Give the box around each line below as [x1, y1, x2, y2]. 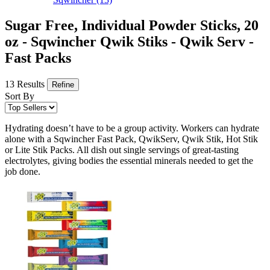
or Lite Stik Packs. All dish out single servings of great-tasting [5, 145, 239, 155]
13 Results [5, 79, 47, 90]
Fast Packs [5, 50, 71, 66]
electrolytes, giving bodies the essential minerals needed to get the [5, 155, 253, 166]
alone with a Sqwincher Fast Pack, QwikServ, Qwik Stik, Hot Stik [5, 134, 258, 145]
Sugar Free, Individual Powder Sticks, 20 [5, 17, 259, 34]
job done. [5, 166, 40, 177]
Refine [52, 80, 74, 90]
